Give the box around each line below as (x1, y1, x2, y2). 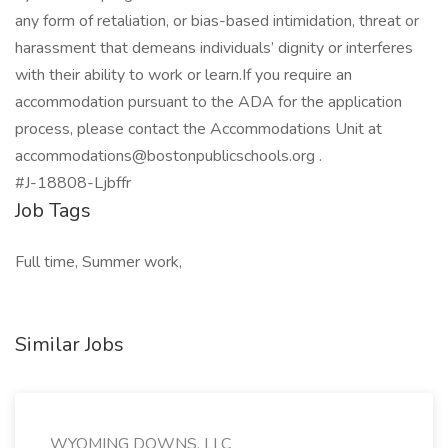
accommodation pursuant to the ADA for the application (15, 91, 402, 113)
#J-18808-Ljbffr (15, 172, 131, 194)
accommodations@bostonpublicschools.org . (15, 145, 322, 167)
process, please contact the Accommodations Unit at (15, 118, 382, 140)
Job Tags (15, 197, 91, 224)
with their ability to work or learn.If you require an (15, 64, 352, 86)
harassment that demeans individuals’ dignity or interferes (15, 37, 413, 59)
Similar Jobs (15, 331, 124, 358)
